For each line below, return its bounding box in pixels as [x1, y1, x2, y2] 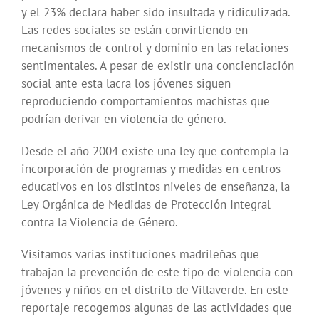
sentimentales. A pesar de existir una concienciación [21, 58, 294, 74]
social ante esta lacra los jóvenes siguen [21, 75, 231, 92]
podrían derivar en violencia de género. [21, 111, 226, 127]
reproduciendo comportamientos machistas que [21, 93, 270, 110]
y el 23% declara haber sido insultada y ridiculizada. [21, 4, 290, 21]
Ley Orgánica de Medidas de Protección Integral [21, 197, 271, 213]
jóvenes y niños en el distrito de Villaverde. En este [21, 282, 288, 298]
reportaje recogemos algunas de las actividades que [21, 300, 292, 316]
